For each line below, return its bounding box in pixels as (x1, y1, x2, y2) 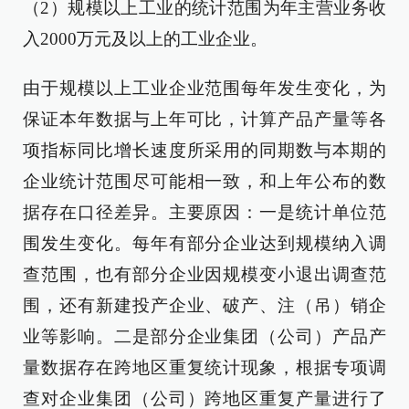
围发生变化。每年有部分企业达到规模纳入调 (23, 234, 386, 253)
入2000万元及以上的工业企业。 (23, 29, 267, 48)
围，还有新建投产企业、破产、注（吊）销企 (23, 296, 386, 315)
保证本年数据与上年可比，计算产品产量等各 (23, 110, 386, 129)
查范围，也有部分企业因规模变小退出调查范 (23, 265, 386, 284)
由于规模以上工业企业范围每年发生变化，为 (23, 79, 386, 98)
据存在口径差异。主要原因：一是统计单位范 (23, 203, 386, 222)
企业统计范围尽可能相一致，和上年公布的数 (23, 172, 386, 191)
